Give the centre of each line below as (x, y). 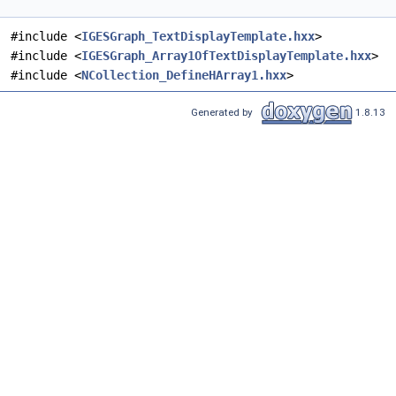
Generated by (225, 112)
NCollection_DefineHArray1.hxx (184, 76)
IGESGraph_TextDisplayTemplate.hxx (198, 37)
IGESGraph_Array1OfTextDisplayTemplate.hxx (226, 56)
